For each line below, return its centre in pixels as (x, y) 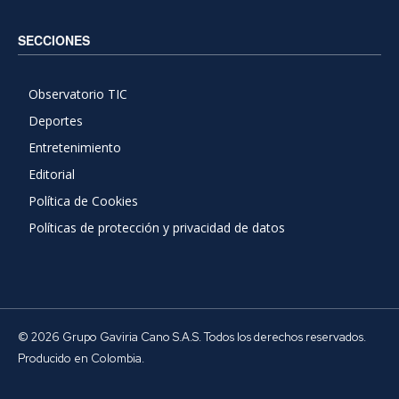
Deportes (56, 121)
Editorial (52, 175)
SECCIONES (54, 41)
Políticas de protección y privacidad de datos (157, 228)
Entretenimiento (75, 148)
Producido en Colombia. (81, 359)
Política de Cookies (83, 201)
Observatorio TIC (78, 94)
